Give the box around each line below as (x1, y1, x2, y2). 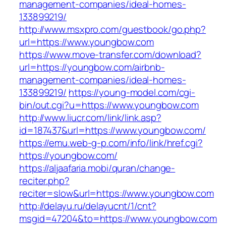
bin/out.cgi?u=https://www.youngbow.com (19, 98, 199, 112)
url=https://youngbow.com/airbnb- (19, 61, 165, 74)
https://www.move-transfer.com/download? (19, 48, 202, 62)
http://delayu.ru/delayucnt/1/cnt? (19, 199, 156, 213)
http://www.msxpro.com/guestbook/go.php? (19, 23, 206, 36)
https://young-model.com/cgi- (68, 86, 196, 99)
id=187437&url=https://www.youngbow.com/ (19, 124, 206, 137)
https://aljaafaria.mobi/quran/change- (19, 161, 176, 175)
